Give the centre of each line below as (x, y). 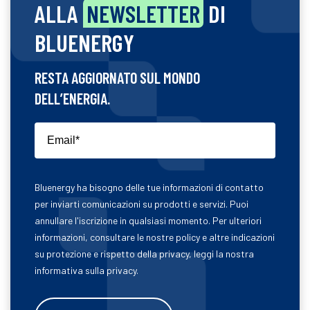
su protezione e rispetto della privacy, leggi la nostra (144, 253)
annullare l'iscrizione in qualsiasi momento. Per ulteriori (148, 220)
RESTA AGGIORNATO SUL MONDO (117, 77)
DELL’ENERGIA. (72, 98)
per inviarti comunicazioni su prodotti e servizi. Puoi (142, 203)
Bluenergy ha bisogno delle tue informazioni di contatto (149, 187)
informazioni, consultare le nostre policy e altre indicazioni (155, 237)
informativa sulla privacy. (86, 270)
